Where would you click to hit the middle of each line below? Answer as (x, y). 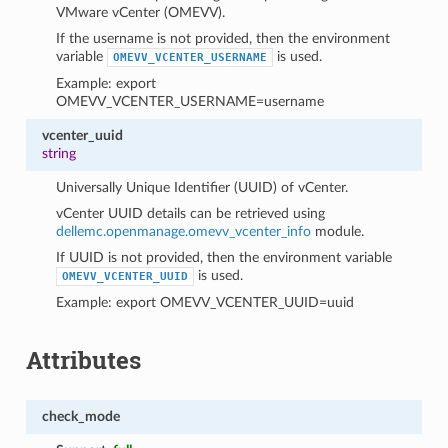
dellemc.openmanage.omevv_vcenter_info (184, 231)
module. (338, 231)
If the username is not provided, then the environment (223, 38)
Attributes (83, 359)
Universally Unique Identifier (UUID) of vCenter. (202, 187)
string (58, 153)
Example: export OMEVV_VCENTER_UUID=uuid (205, 302)
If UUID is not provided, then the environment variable (224, 257)
